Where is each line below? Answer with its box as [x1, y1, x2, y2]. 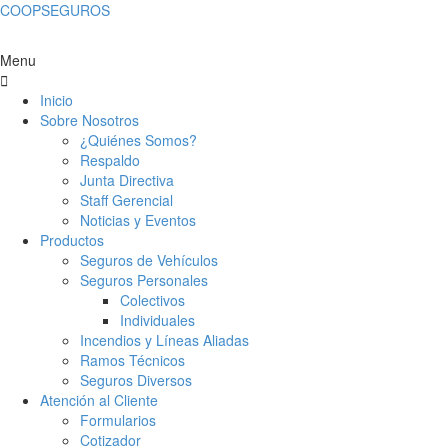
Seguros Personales [80, 270, 208, 290]
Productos [40, 230, 104, 250]
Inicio [40, 90, 73, 110]
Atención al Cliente [40, 390, 158, 410]
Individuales [120, 310, 195, 330]
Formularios [80, 410, 156, 430]
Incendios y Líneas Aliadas [80, 330, 249, 350]
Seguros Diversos [80, 370, 192, 390]
